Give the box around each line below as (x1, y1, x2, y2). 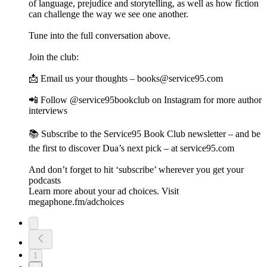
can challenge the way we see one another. (29, 9, 193, 20)
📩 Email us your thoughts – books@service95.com (29, 73, 225, 84)
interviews (29, 105, 70, 116)
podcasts (29, 175, 63, 186)
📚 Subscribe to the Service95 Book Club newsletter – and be (29, 129, 260, 139)
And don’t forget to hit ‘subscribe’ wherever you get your (29, 164, 244, 175)
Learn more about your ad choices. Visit (29, 186, 179, 197)
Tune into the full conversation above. (29, 30, 173, 41)
